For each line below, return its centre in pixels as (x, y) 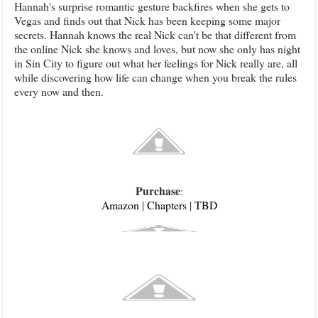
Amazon (120, 205)
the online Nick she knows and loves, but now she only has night (157, 49)
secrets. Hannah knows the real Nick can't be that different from (155, 34)
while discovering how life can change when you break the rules (155, 77)
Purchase (158, 191)
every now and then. (59, 91)
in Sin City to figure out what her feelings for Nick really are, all (156, 63)
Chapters (166, 205)
